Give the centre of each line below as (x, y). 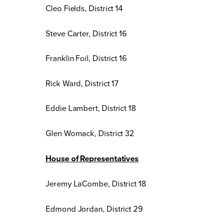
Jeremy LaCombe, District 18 (96, 184)
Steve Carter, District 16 (86, 33)
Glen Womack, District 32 (90, 133)
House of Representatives (92, 158)
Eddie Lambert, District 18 (91, 108)
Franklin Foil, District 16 (86, 58)
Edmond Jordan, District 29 (94, 208)
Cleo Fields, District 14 (84, 8)
